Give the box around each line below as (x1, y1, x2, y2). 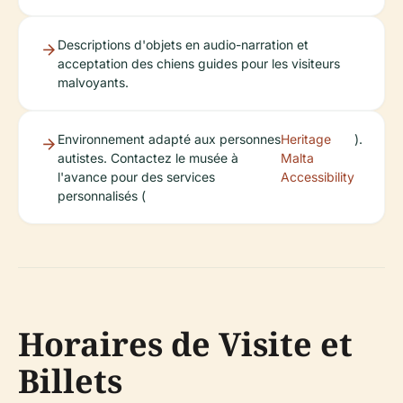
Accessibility (281, 168, 354, 184)
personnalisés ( (58, 187, 146, 203)
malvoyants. (58, 74, 129, 90)
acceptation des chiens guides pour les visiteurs (58, 55, 340, 71)
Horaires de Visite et (18, 321, 353, 366)
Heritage (281, 130, 331, 147)
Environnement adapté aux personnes (58, 130, 281, 147)
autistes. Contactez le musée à (58, 149, 238, 166)
